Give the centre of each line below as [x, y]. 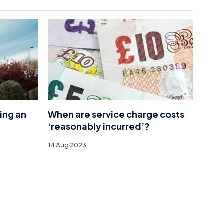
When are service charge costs [116, 114]
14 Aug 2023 [67, 145]
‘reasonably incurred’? [99, 126]
